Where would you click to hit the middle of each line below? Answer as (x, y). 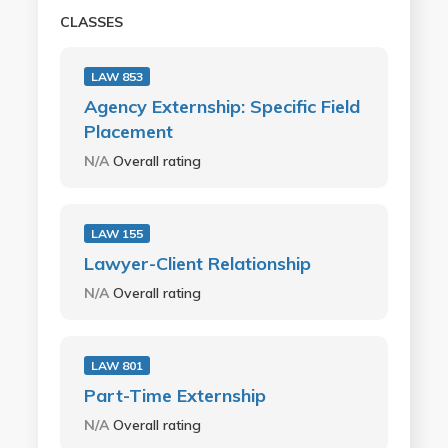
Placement (128, 132)
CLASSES (91, 22)
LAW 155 (116, 234)
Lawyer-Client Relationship (197, 264)
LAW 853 (116, 77)
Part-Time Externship (174, 396)
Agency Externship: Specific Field (221, 107)
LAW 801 (116, 366)
